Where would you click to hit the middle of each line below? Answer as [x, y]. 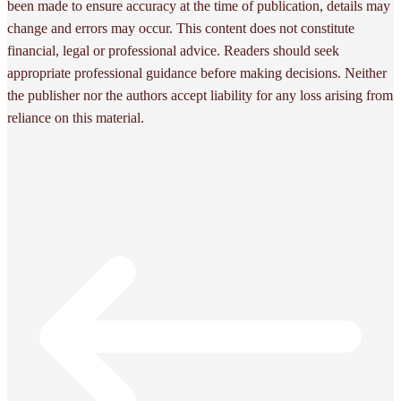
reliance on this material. [76, 117]
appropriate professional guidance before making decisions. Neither [197, 73]
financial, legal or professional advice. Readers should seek [173, 50]
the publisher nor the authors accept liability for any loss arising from [200, 95]
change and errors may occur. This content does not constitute [181, 28]
